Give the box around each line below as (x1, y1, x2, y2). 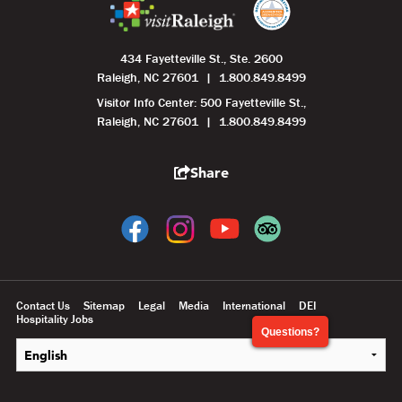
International (223, 298, 285, 314)
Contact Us (16, 298, 70, 314)
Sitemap (83, 298, 125, 314)
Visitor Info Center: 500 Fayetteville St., (96, 94, 306, 111)
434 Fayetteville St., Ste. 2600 (119, 50, 283, 67)
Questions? (261, 326, 319, 338)
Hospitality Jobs (16, 311, 93, 328)
